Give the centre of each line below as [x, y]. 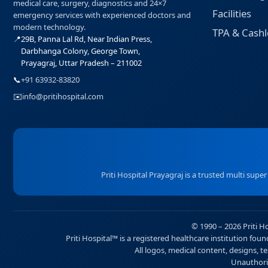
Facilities [232, 13]
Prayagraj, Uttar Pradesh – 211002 [81, 63]
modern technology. [49, 27]
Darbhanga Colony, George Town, [80, 51]
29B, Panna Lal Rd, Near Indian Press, [86, 39]
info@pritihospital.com [63, 96]
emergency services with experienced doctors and [102, 15]
